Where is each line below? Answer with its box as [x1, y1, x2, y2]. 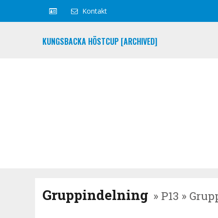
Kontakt [82, 6, 107, 16]
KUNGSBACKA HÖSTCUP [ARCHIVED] [42, 36, 157, 47]
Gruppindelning [42, 186, 148, 204]
